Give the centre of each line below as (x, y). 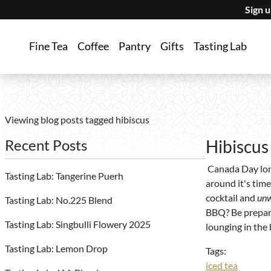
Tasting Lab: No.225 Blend (59, 200)
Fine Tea (48, 46)
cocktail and (230, 198)
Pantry (135, 46)
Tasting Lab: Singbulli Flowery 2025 (78, 224)
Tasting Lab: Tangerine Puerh (64, 176)
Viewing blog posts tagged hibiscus (77, 119)
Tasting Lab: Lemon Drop (56, 248)
